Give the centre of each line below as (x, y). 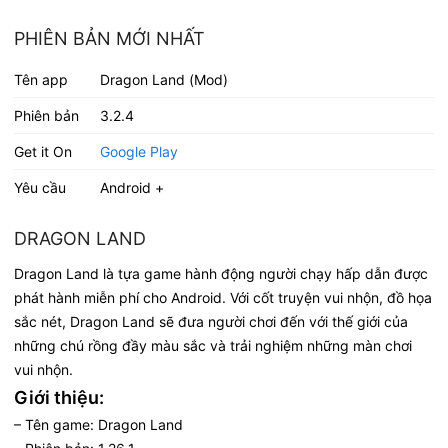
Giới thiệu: (59, 397)
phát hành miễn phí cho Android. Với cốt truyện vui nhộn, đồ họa (223, 297)
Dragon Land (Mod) (163, 79)
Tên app (41, 79)
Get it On (43, 151)
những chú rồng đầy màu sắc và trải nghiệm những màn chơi (213, 345)
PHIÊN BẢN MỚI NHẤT (109, 38)
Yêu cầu (40, 187)
